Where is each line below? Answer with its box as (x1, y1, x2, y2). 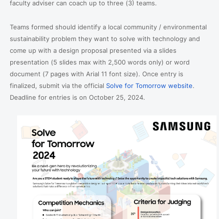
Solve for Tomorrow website (106, 81, 193, 89)
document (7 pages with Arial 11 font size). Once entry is (10, 69, 183, 78)
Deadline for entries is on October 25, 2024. (10, 93, 145, 101)
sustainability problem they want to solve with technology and (10, 34, 200, 43)
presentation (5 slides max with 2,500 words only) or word (10, 58, 190, 66)
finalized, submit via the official (10, 81, 106, 89)
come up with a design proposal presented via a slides (10, 46, 176, 54)
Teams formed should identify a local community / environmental (10, 22, 207, 31)
